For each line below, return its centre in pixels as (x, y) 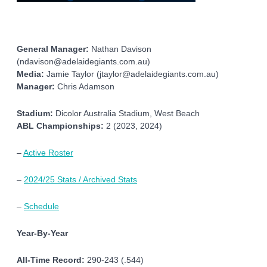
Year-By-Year (42, 234)
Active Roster (48, 153)
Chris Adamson (85, 87)
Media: (30, 74)
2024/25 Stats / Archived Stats (80, 180)
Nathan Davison (120, 49)
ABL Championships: (60, 126)
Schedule (41, 207)
